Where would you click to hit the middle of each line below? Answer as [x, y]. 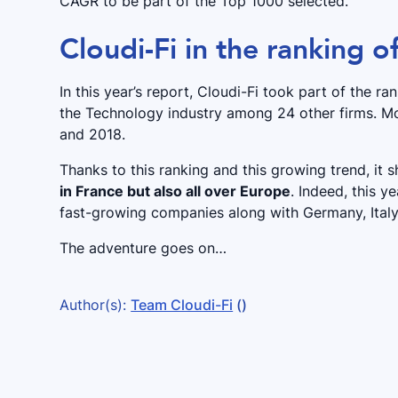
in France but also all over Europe [175, 191]
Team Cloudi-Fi [182, 304]
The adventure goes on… [143, 247]
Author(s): [96, 304]
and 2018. [93, 134]
